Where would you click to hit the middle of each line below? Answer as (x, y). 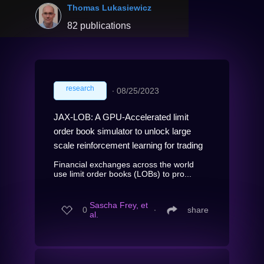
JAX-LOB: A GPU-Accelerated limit (121, 117)
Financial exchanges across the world (124, 164)
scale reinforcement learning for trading (128, 145)
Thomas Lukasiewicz (109, 7)
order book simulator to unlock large (122, 131)
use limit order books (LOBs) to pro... (123, 174)
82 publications (99, 25)
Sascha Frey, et (119, 205)
